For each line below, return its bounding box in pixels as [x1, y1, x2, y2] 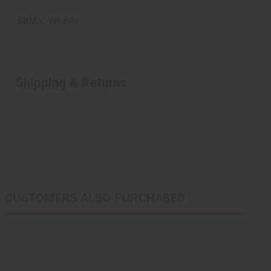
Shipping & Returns [15, 74, 126, 91]
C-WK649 [40, 15, 79, 27]
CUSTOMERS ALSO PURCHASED [5, 191, 185, 206]
